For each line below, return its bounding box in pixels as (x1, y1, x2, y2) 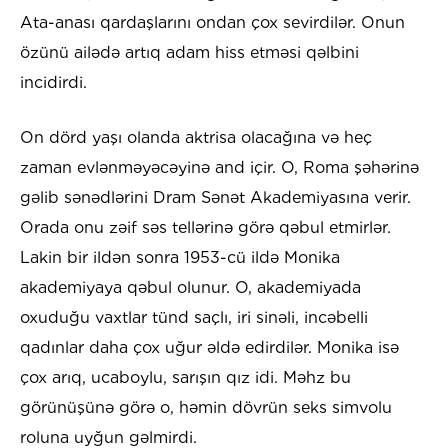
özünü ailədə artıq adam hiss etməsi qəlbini (20, 43, 359, 63)
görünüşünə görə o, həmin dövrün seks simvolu (20, 398, 392, 418)
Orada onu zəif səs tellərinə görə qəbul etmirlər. (20, 218, 391, 238)
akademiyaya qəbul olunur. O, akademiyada (20, 278, 361, 298)
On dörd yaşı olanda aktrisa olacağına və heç (20, 128, 372, 148)
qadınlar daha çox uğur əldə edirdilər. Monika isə (20, 338, 399, 358)
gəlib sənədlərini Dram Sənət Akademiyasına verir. (20, 188, 411, 208)
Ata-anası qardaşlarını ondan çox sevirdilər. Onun (20, 13, 405, 33)
